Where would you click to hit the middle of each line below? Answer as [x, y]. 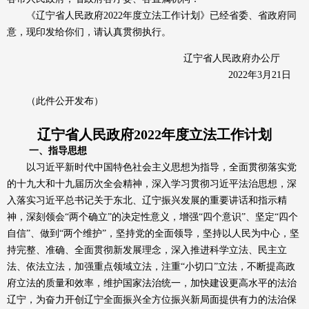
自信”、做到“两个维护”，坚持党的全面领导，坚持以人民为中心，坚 [153, 233]
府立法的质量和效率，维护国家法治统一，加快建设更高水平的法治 [152, 283]
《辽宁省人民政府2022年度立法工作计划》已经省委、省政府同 [152, 16]
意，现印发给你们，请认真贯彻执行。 [99, 32]
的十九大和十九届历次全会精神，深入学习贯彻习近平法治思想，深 [152, 184]
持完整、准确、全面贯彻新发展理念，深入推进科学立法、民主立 [147, 250]
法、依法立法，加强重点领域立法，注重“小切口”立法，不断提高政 [151, 267]
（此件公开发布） [55, 101]
